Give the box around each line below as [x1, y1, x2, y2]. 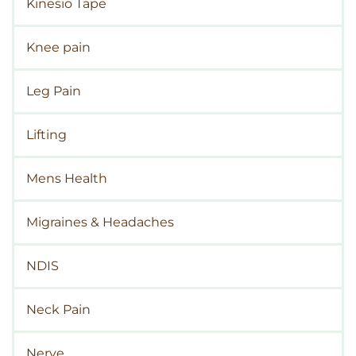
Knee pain [26, 40, 91, 56]
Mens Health [26, 171, 107, 187]
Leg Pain [26, 83, 81, 99]
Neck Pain [26, 302, 91, 318]
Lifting [26, 127, 67, 143]
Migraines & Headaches [26, 215, 174, 230]
